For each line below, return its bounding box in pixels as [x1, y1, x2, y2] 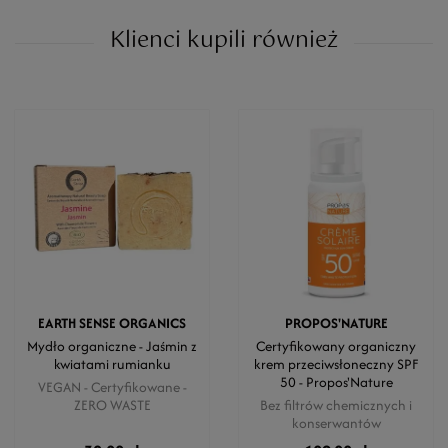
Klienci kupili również [110, 22, 338, 59]
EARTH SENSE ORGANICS [38, 313, 186, 333]
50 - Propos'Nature [279, 372, 393, 392]
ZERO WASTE [73, 395, 151, 415]
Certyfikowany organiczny [256, 336, 416, 356]
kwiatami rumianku [53, 354, 171, 374]
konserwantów [291, 413, 381, 433]
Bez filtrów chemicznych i [260, 395, 412, 415]
